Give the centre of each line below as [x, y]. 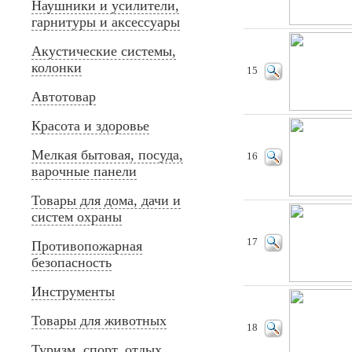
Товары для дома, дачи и [106, 200]
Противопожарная [87, 246]
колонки [57, 68]
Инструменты [73, 291]
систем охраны [77, 217]
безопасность [71, 262]
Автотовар [64, 97]
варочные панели [84, 171]
